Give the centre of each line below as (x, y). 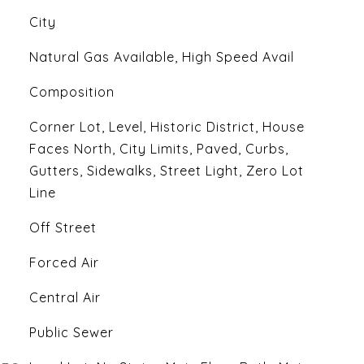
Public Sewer (71, 332)
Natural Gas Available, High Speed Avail (161, 57)
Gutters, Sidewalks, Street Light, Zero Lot (166, 171)
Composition (71, 92)
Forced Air (64, 262)
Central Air (65, 297)
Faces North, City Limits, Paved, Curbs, (158, 149)
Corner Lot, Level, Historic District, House (167, 127)
